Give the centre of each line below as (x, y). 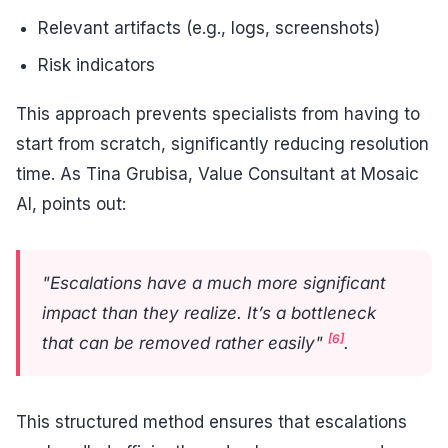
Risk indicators (97, 64)
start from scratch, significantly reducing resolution (222, 144)
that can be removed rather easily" (185, 342)
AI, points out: (71, 204)
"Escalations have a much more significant (214, 282)
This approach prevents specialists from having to (218, 114)
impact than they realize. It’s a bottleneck (209, 312)
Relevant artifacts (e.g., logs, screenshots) (209, 27)
